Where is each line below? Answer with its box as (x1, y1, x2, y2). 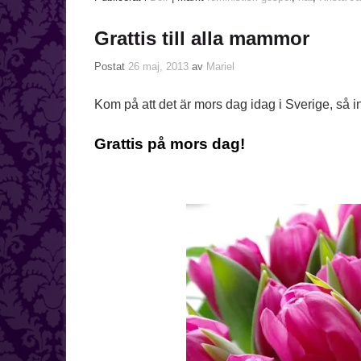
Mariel (206, 60, 234, 73)
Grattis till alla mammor (94, 27, 309, 49)
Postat (94, 60, 128, 73)
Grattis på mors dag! (94, 135, 245, 152)
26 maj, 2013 (128, 60, 189, 73)
